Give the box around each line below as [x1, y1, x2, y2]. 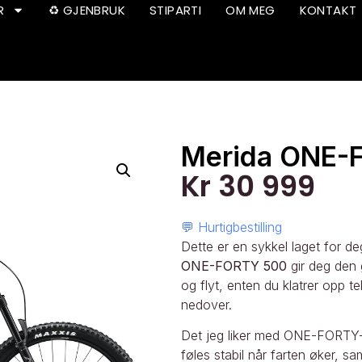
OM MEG [225, 2, 276, 19]
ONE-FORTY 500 [181, 257, 287, 274]
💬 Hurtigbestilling [181, 218, 282, 235]
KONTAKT [299, 2, 357, 19]
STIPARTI [149, 2, 202, 19]
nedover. [181, 296, 232, 313]
